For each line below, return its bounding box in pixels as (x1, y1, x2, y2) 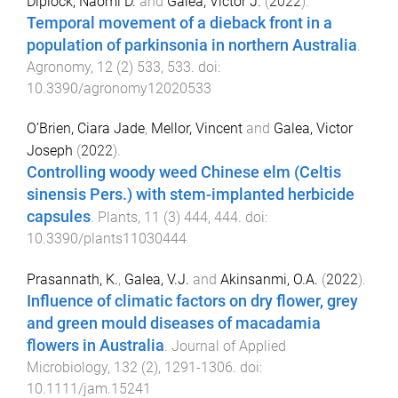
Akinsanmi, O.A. (220, 270, 318, 288)
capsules (27, 207, 91, 226)
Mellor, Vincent (151, 119, 243, 137)
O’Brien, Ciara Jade (27, 119, 145, 137)
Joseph (27, 141, 73, 159)
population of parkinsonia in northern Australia (27, 36, 357, 54)
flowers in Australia (27, 336, 164, 354)
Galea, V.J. (124, 270, 189, 288)
